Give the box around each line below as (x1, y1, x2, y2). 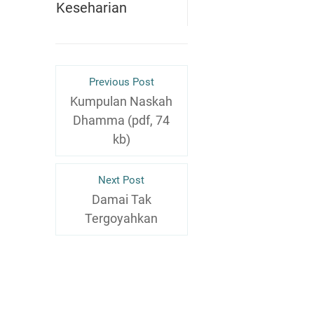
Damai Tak (91, 191, 151, 207)
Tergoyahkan (85, 210, 158, 226)
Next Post (98, 173, 145, 186)
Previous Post (88, 75, 154, 88)
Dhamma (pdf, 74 (73, 112, 170, 128)
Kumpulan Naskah (70, 93, 173, 109)
